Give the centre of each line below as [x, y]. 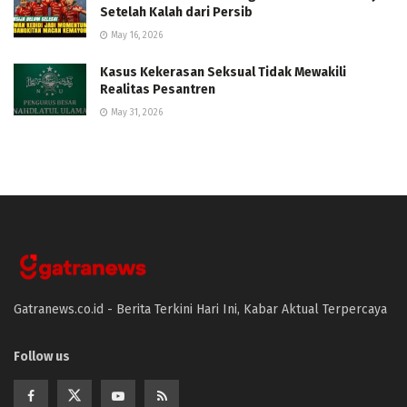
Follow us [42, 357]
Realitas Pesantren [158, 89]
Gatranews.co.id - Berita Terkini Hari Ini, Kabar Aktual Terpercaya [200, 310]
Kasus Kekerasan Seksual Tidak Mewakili [223, 72]
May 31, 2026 [135, 112]
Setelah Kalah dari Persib [176, 12]
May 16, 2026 [135, 35]
